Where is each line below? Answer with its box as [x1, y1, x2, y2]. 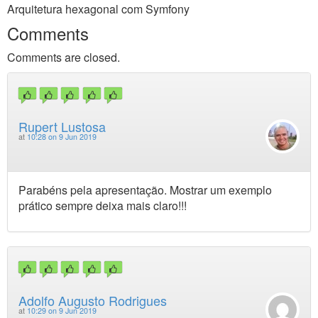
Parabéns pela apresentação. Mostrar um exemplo [18, 181, 272, 198]
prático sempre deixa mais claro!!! [18, 197, 187, 214]
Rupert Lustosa [18, 117, 106, 136]
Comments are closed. [7, 49, 120, 65]
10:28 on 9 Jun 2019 [27, 131, 97, 143]
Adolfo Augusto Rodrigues [18, 290, 167, 309]
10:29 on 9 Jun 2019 [27, 305, 97, 316]
